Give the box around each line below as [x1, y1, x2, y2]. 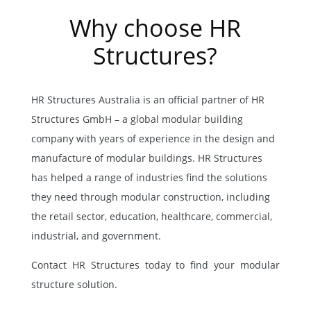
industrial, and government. [31, 228, 161, 242]
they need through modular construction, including [31, 190, 270, 203]
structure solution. [31, 277, 117, 291]
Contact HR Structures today [31, 258, 176, 271]
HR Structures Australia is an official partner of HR [31, 92, 264, 106]
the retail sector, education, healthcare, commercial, [31, 209, 272, 223]
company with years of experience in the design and [31, 131, 275, 145]
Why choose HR [69, 11, 242, 44]
